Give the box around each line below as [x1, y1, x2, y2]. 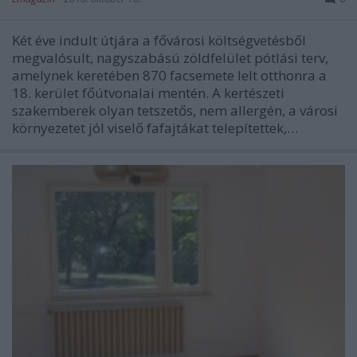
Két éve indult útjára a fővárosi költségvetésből [12, 30, 306, 49]
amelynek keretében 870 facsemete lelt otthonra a [12, 65, 327, 84]
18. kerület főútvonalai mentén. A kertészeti [12, 83, 284, 102]
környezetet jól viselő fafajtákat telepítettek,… [12, 118, 298, 137]
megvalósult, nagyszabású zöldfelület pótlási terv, [12, 48, 328, 67]
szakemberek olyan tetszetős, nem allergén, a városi [12, 100, 338, 120]
